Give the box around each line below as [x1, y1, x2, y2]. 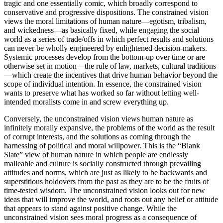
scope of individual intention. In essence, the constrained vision [4, 79, 202, 88]
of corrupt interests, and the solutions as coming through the [4, 132, 191, 141]
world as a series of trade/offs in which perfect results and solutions [4, 34, 214, 43]
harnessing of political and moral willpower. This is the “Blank [4, 141, 200, 150]
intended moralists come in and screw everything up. [4, 97, 169, 106]
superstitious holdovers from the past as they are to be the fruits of [4, 177, 209, 186]
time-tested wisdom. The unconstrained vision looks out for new [4, 186, 205, 195]
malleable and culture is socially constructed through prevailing [4, 159, 201, 168]
